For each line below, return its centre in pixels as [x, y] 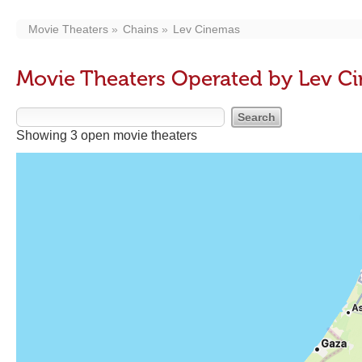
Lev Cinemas [206, 29]
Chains [141, 29]
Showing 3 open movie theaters [107, 135]
